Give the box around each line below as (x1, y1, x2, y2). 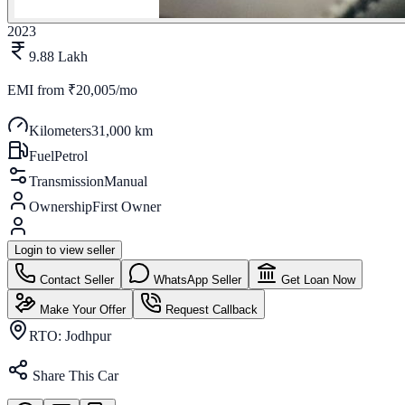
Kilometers (29, 122, 91, 138)
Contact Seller (36, 272, 114, 287)
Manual (104, 173, 147, 189)
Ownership (29, 198, 92, 214)
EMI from (7, 81, 68, 98)
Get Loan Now (278, 272, 355, 287)
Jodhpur (65, 327, 111, 344)
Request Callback (162, 302, 258, 316)
